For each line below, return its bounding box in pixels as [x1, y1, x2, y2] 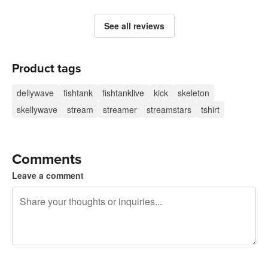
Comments [12, 151, 81, 168]
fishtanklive [102, 87, 144, 99]
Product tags [12, 62, 81, 76]
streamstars [147, 103, 191, 115]
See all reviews [103, 20, 165, 32]
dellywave [17, 87, 54, 99]
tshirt [201, 103, 220, 115]
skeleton [178, 87, 209, 99]
